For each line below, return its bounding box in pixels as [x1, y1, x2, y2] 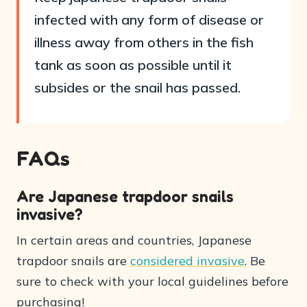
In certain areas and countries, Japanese [16, 232, 251, 248]
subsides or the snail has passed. [34, 79, 241, 96]
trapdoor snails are [16, 253, 130, 269]
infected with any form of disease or [34, 11, 264, 28]
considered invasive [130, 253, 245, 269]
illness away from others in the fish [34, 34, 254, 51]
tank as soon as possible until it [34, 56, 232, 73]
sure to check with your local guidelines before [16, 273, 288, 289]
